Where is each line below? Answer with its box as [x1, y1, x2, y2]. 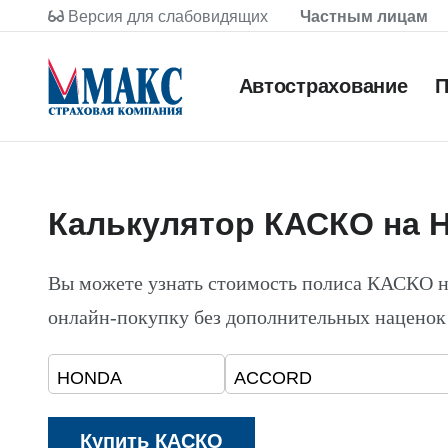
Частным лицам [300, 8, 428, 25]
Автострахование [238, 75, 408, 97]
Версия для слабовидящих [68, 7, 268, 25]
